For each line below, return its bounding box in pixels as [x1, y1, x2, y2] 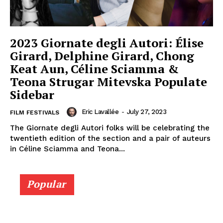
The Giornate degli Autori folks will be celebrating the [10, 123, 210, 133]
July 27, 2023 [126, 108, 166, 116]
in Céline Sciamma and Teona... [10, 144, 125, 154]
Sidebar [10, 87, 54, 103]
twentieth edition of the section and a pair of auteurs [10, 134, 211, 143]
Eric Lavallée [81, 108, 118, 116]
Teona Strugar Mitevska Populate [10, 74, 207, 90]
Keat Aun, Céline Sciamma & [10, 61, 179, 77]
